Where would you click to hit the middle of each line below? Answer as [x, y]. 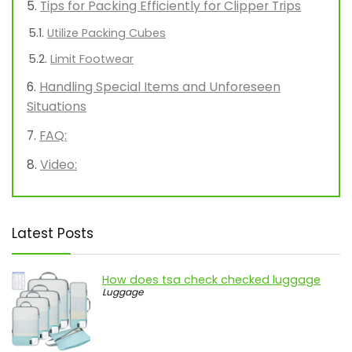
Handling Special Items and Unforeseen [160, 87]
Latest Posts [53, 234]
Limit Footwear [92, 59]
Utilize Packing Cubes [106, 33]
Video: [59, 165]
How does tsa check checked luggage [211, 280]
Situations [57, 107]
